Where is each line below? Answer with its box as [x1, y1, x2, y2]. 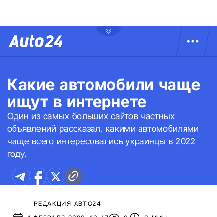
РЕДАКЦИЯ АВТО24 [34, 199, 101, 207]
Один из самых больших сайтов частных [7, 111, 175, 121]
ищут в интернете [7, 92, 147, 111]
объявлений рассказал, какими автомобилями [7, 124, 199, 134]
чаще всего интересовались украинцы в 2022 [7, 136, 196, 146]
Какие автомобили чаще [7, 75, 201, 94]
